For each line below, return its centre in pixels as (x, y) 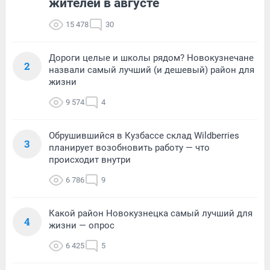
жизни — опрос (82, 225)
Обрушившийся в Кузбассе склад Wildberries (144, 135)
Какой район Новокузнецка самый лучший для (151, 213)
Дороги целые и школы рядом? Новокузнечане (151, 58)
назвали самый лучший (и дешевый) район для (152, 70)
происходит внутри (90, 159)
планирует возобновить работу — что (129, 147)
